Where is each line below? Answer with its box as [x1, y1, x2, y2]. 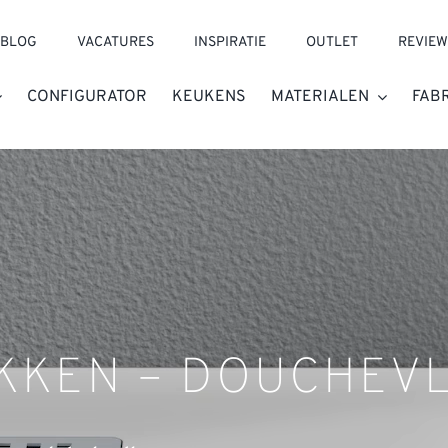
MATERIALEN [271, 87, 370, 107]
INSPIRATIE [194, 34, 267, 51]
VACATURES [77, 34, 155, 51]
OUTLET [306, 34, 359, 51]
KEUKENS [172, 87, 247, 107]
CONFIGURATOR [27, 87, 148, 107]
